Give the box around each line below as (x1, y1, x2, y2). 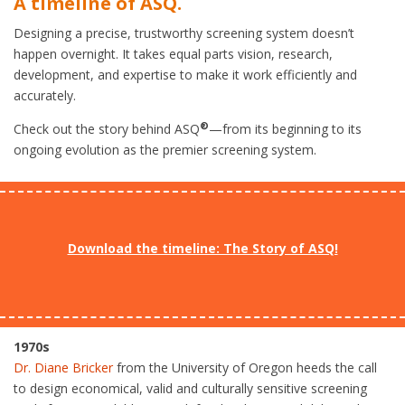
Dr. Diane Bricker (14, 358, 117, 376)
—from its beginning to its (209, 119, 362, 137)
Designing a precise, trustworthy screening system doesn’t (14, 24, 354, 42)
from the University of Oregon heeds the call (117, 358, 377, 376)
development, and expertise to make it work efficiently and (14, 65, 357, 83)
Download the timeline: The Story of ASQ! (67, 239, 338, 257)
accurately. (14, 86, 76, 104)
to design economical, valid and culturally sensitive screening (14, 379, 367, 397)
